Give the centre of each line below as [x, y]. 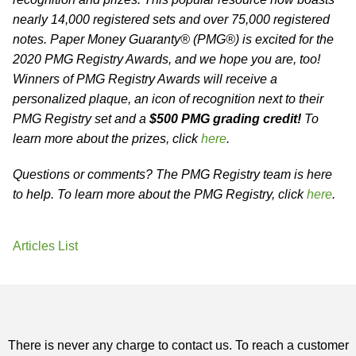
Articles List [45, 246]
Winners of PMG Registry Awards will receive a [145, 79]
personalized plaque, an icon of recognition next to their [168, 99]
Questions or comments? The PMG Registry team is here [172, 174]
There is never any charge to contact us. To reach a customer [178, 345]
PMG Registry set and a [81, 119]
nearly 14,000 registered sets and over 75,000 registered [171, 19]
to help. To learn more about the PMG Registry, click [160, 194]
